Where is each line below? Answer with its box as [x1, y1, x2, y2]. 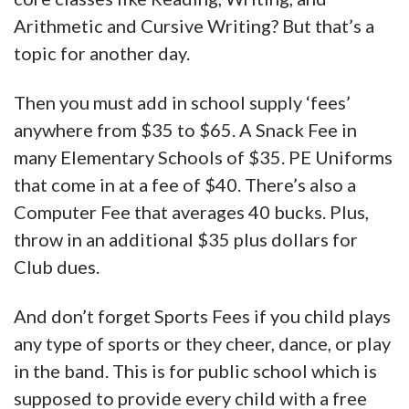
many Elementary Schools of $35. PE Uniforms [14, 146, 393, 169]
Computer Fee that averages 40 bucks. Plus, [14, 201, 369, 224]
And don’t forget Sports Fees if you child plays [14, 305, 391, 328]
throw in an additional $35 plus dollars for [14, 228, 358, 251]
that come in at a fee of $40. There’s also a [14, 173, 356, 196]
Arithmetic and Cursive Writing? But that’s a [14, 15, 374, 37]
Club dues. [14, 256, 100, 278]
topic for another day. [14, 42, 190, 65]
